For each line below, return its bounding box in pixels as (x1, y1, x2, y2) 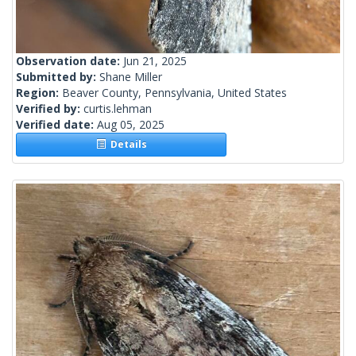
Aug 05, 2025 (97, 117, 164, 133)
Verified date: (16, 117, 97, 133)
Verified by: (16, 101, 83, 117)
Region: (16, 85, 62, 101)
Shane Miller (99, 69, 162, 85)
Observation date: (16, 53, 123, 69)
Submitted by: (16, 69, 99, 85)
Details (105, 137, 147, 152)
